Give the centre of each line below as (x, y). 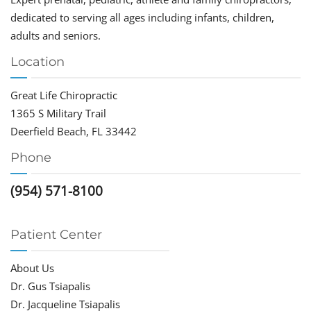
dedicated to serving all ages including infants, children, (142, 18)
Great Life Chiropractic (64, 95)
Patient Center (56, 235)
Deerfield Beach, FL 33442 (74, 132)
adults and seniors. (56, 36)
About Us (32, 268)
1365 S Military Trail (58, 114)
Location (37, 62)
